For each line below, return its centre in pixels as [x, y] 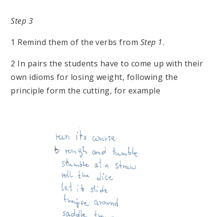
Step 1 [151, 42]
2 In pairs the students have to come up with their [107, 63]
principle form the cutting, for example [86, 90]
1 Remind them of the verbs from [76, 42]
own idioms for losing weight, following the [94, 77]
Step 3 [22, 21]
